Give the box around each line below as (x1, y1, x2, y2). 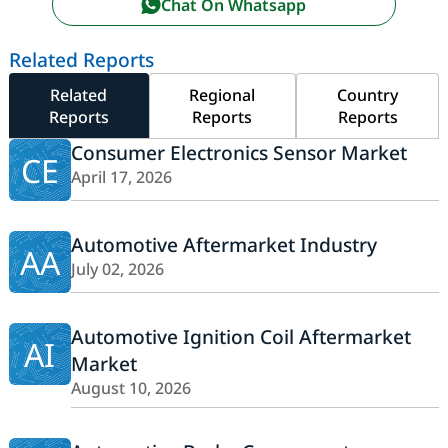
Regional (189, 84, 256, 107)
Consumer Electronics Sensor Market (70, 139, 407, 167)
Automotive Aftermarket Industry (70, 231, 377, 259)
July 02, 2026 (70, 258, 164, 281)
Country (337, 84, 398, 107)
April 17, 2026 (70, 166, 172, 189)
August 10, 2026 (70, 377, 191, 400)
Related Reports (8, 46, 154, 74)
